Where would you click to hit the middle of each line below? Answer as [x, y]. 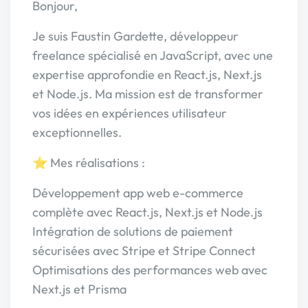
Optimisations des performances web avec [150, 270]
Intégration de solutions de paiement [133, 231]
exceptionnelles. [77, 132]
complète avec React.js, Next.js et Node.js [147, 212]
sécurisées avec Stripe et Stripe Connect [144, 251]
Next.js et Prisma [79, 289]
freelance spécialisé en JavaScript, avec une [153, 55]
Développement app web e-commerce [138, 193]
